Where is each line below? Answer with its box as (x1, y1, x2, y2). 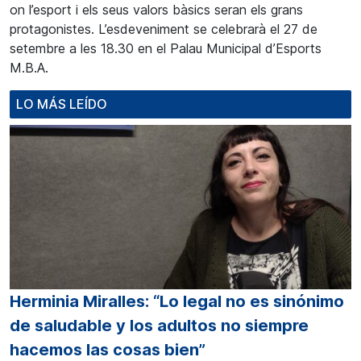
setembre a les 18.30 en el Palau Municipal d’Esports (10, 40, 322, 56)
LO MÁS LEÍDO (16, 96, 107, 112)
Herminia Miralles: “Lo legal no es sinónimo (10, 291, 344, 311)
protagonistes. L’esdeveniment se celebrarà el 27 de (10, 21, 317, 37)
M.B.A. (10, 60, 48, 76)
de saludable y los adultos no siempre (10, 315, 309, 335)
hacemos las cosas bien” (10, 339, 205, 359)
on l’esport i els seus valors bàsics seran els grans (10, 2, 303, 18)
